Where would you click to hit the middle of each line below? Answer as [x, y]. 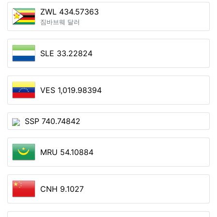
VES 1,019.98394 [71, 90]
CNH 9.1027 [62, 189]
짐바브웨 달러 [60, 22]
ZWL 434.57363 [70, 12]
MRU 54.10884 [67, 152]
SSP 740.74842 [53, 121]
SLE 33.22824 [66, 53]
